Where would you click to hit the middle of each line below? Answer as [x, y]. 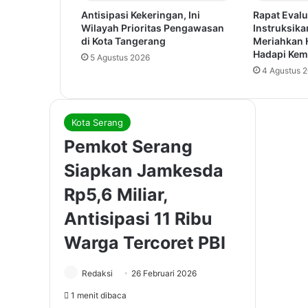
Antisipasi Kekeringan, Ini [141, 15]
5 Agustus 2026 [120, 58]
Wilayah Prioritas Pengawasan [153, 28]
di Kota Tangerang [123, 41]
